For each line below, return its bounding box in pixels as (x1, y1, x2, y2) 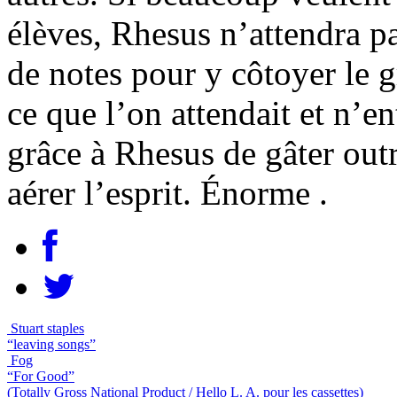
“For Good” (7, 368, 74, 384)
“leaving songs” (7, 336, 96, 352)
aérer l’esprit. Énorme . (7, 173, 328, 212)
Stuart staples (11, 320, 84, 336)
